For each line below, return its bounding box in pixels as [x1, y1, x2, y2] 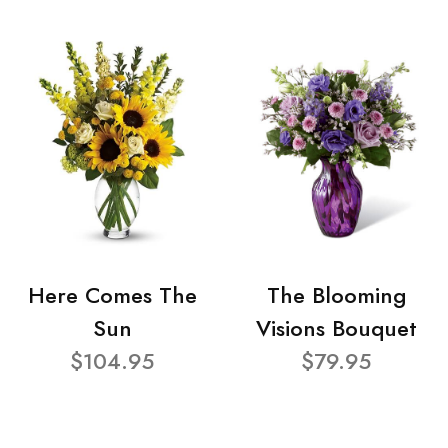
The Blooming [266, 280, 406, 312]
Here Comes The [27, 280, 197, 312]
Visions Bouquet [255, 313, 417, 345]
